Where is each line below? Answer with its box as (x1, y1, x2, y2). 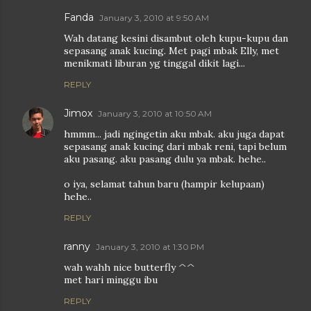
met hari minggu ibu (64, 274, 158, 287)
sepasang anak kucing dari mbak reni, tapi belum (64, 140, 287, 153)
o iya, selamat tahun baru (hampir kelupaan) (64, 178, 264, 191)
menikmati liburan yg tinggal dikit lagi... (64, 57, 245, 70)
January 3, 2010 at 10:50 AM (98, 108, 212, 119)
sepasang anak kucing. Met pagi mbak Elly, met (64, 44, 279, 58)
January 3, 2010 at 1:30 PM (96, 242, 204, 253)
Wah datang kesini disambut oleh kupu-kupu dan (64, 32, 288, 45)
